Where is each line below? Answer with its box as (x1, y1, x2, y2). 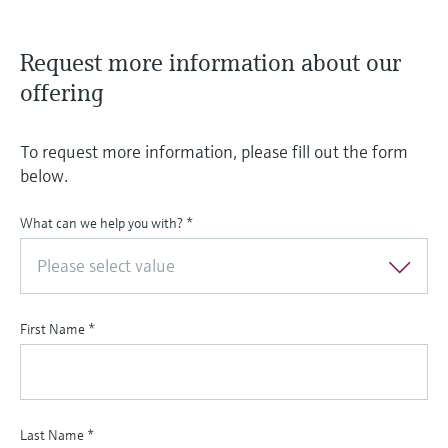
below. (20, 164, 68, 188)
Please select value (37, 254, 175, 278)
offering (20, 78, 104, 109)
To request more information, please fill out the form (20, 140, 408, 164)
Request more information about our (20, 48, 401, 79)
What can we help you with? (20, 214, 186, 233)
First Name (20, 320, 88, 339)
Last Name (20, 426, 87, 445)
